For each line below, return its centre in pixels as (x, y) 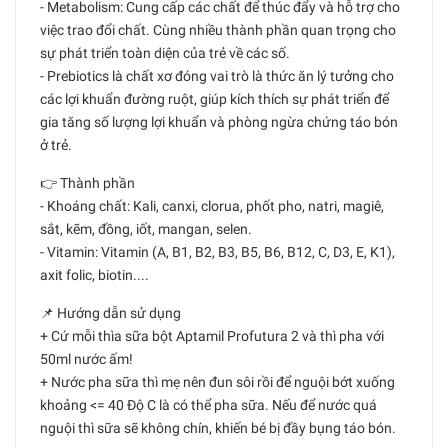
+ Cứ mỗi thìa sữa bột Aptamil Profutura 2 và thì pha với (212, 336)
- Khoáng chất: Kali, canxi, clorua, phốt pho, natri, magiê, (212, 206)
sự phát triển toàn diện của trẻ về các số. (165, 53)
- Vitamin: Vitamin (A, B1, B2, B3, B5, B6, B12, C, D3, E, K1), (217, 252)
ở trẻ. (56, 145)
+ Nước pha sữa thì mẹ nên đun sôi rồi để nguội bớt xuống (217, 382)
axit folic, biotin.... (94, 275)
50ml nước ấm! (86, 359)
